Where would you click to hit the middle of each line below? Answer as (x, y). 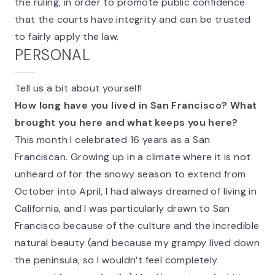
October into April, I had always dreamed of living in (136, 191)
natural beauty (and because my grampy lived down (137, 243)
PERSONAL (53, 55)
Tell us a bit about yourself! (79, 88)
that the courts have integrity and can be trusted (133, 19)
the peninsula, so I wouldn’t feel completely (116, 260)
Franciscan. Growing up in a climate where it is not (133, 157)
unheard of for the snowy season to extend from (130, 174)
